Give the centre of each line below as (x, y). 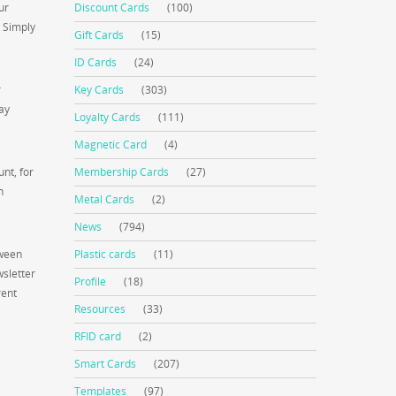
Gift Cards (99, 35)
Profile (91, 282)
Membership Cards (122, 172)
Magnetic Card (111, 145)
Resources (100, 309)
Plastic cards (106, 254)
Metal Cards (105, 199)
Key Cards (99, 90)
